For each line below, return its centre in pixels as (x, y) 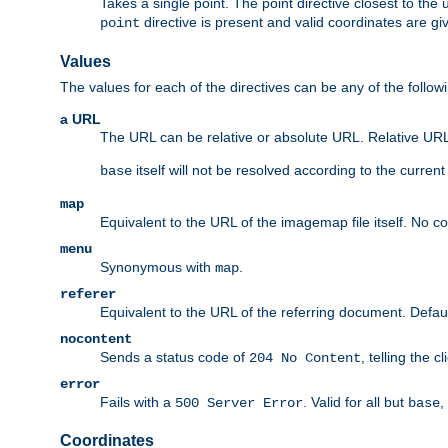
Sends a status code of (174, 356)
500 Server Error (239, 402)
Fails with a (137, 401)
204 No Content (305, 357)
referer (88, 293)
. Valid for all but (355, 401)
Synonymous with (157, 266)
